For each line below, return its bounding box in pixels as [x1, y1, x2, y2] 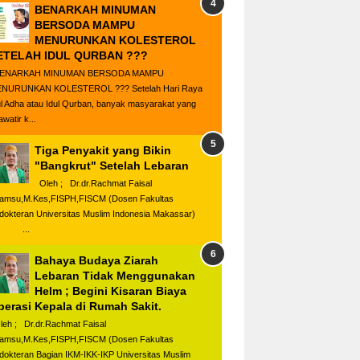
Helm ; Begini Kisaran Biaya [35, 284, 186, 298]
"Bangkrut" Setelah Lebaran [35, 159, 189, 173]
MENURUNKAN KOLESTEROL [35, 34, 196, 47]
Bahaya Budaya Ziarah [35, 254, 158, 268]
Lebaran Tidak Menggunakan [35, 269, 195, 283]
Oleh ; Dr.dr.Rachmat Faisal [35, 178, 152, 189]
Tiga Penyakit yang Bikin [35, 144, 171, 157]
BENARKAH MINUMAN [35, 3, 156, 17]
